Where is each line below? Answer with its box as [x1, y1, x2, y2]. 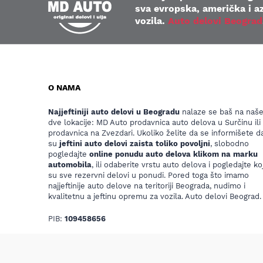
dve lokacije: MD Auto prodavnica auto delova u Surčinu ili [48, 117, 261, 127]
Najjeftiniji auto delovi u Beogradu [48, 107, 180, 116]
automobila [48, 160, 92, 169]
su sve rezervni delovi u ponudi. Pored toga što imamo [48, 170, 249, 180]
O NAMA [48, 82, 80, 92]
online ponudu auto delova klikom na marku [89, 149, 258, 159]
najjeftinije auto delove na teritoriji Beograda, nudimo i [48, 181, 245, 190]
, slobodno [210, 139, 249, 148]
